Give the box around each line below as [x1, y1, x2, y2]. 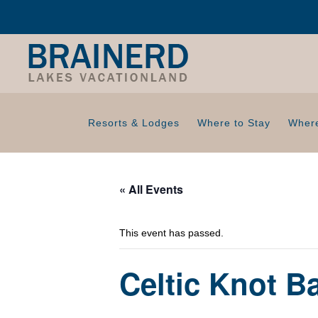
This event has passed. [119, 227, 224, 238]
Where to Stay [197, 117, 270, 128]
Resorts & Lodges [88, 117, 180, 128]
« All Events [119, 181, 183, 197]
